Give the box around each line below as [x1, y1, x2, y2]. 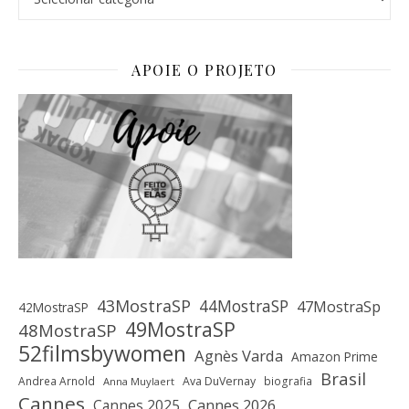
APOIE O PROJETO [131, 59, 278, 79]
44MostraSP [199, 294, 288, 317]
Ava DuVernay [183, 372, 256, 389]
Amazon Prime [291, 347, 378, 365]
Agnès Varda [194, 344, 283, 366]
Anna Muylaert [103, 373, 174, 388]
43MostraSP [97, 294, 191, 317]
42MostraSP [18, 298, 89, 316]
